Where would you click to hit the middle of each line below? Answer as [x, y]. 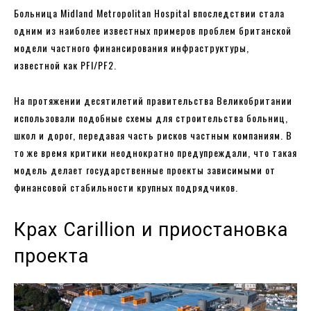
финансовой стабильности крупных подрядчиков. [126, 187]
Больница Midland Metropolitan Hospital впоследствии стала [149, 13]
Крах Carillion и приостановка [151, 230]
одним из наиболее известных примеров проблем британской [153, 31]
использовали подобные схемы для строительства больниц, [151, 118]
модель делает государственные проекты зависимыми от [145, 170]
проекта [51, 257]
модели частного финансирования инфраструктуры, [132, 48]
